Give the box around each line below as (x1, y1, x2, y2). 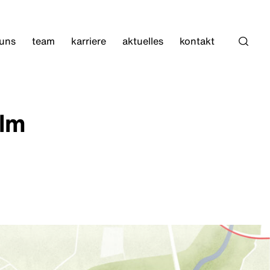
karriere (71, 33, 106, 48)
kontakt (179, 33, 215, 48)
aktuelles (122, 33, 163, 48)
